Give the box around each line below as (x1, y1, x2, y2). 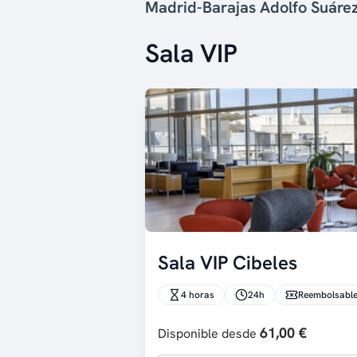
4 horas (181, 288, 214, 301)
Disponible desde (158, 325, 260, 342)
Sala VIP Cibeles (158, 250, 297, 275)
